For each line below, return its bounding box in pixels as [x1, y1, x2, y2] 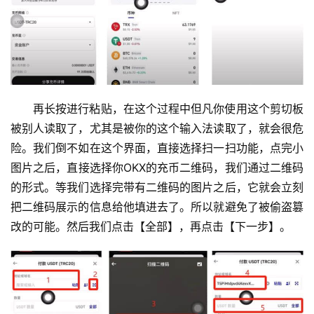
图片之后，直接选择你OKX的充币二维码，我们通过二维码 [11, 160, 303, 175]
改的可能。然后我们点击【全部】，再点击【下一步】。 [11, 219, 291, 233]
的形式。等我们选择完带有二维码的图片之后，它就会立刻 [11, 179, 303, 194]
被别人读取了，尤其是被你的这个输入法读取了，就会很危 [11, 121, 303, 135]
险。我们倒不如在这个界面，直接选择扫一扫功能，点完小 [11, 140, 303, 155]
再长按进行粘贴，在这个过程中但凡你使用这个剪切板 [33, 101, 303, 116]
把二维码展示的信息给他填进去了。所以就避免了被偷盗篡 [11, 199, 303, 214]
